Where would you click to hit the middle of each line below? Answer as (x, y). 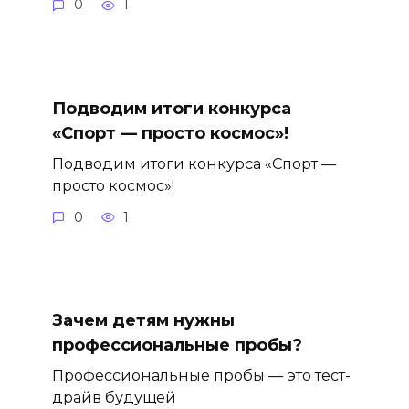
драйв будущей (114, 398)
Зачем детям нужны (143, 320)
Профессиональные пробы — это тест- (201, 376)
